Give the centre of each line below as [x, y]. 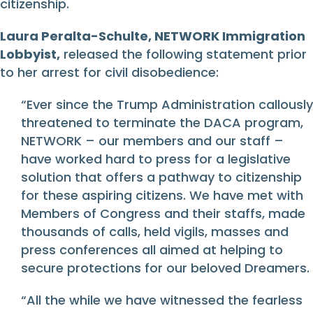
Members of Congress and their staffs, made [163, 214]
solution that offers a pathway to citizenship [161, 177]
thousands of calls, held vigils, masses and [155, 232]
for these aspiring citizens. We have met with [162, 196]
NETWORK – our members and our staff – [152, 141]
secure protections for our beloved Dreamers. [165, 268]
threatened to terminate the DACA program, [162, 123]
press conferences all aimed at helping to [152, 250]
